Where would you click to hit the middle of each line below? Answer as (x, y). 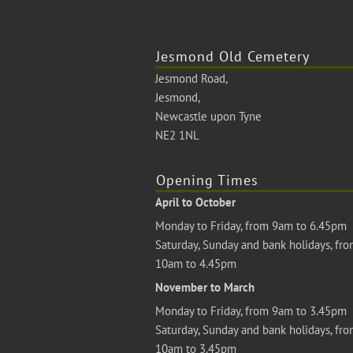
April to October (195, 202)
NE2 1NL (177, 135)
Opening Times (207, 180)
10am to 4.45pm (196, 264)
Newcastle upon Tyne (208, 116)
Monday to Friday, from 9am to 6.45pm (251, 226)
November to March (205, 287)
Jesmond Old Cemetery (233, 56)
